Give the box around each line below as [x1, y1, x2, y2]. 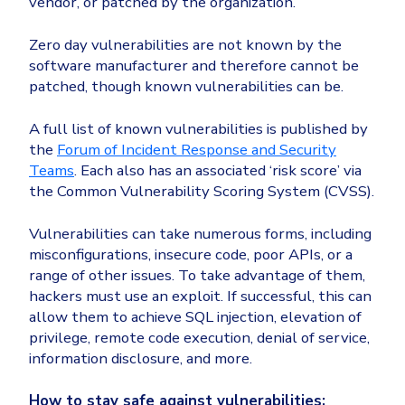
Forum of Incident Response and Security [57, 139, 336, 161]
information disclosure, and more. [29, 348, 252, 370]
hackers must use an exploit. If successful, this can [29, 286, 372, 307]
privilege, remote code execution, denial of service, [29, 327, 370, 349]
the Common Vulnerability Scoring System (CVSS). [29, 181, 374, 202]
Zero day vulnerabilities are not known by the [29, 34, 342, 56]
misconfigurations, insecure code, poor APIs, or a [29, 244, 353, 266]
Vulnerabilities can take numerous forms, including [29, 223, 372, 245]
